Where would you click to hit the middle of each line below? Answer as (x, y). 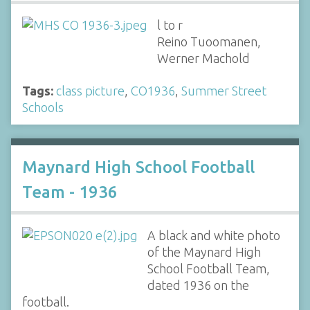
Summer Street (224, 90)
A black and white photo (213, 235)
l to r (170, 25)
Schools (43, 107)
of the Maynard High (204, 252)
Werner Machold (203, 58)
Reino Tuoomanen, (209, 42)
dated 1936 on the (198, 285)
